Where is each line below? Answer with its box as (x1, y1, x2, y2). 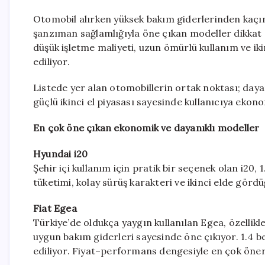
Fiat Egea (33, 202, 77, 214)
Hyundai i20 (33, 147, 88, 160)
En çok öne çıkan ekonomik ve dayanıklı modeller (33, 121, 260, 134)
